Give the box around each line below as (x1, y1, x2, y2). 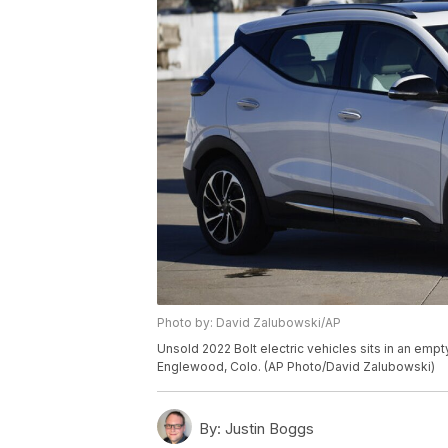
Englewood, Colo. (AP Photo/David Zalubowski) (157, 359, 435, 375)
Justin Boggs (221, 419, 314, 439)
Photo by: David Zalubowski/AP (157, 315, 341, 331)
